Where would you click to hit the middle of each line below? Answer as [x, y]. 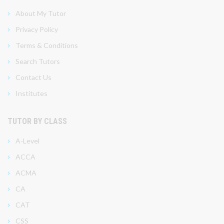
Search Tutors [38, 61]
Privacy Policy [37, 29]
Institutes [31, 93]
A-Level [27, 140]
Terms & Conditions [47, 45]
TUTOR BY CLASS [37, 121]
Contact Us [33, 77]
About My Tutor [41, 13]
